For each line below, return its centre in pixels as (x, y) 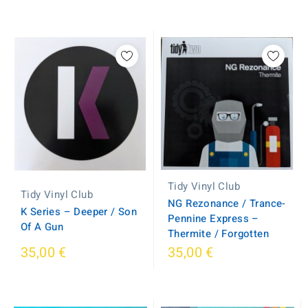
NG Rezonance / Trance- (227, 203)
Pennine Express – (213, 219)
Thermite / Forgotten (218, 234)
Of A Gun (42, 227)
